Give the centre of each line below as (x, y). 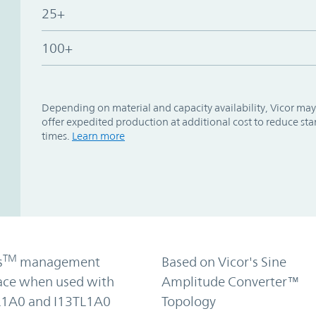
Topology (188, 301)
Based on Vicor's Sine (224, 261)
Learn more (98, 135)
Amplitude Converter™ (230, 281)
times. (56, 135)
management (58, 261)
